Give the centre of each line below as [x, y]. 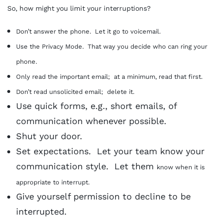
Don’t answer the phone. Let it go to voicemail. [88, 31]
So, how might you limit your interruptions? [79, 8]
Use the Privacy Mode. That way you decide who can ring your [112, 46]
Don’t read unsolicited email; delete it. [75, 92]
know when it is [181, 167]
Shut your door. [49, 136]
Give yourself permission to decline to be [103, 196]
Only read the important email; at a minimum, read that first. [109, 77]
